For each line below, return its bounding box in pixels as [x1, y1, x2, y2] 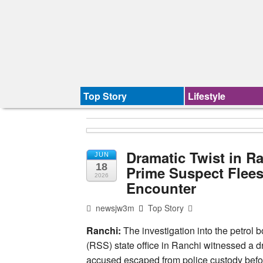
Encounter [126, 177, 196, 198]
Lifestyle [188, 89, 226, 103]
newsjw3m [93, 201, 135, 214]
